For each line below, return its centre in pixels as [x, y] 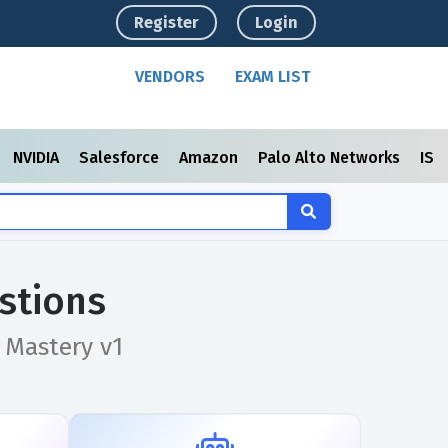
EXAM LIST [273, 76]
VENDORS [170, 76]
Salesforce [121, 157]
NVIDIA [38, 157]
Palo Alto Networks [331, 157]
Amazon [210, 157]
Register [167, 22]
